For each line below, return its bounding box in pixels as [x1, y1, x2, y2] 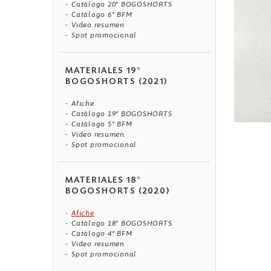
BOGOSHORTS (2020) [65, 188, 170, 197]
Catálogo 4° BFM [71, 229, 132, 238]
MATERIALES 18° [65, 177, 142, 186]
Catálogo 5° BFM [71, 120, 132, 129]
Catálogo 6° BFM [71, 10, 132, 19]
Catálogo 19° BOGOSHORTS [71, 109, 172, 119]
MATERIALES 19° [65, 67, 142, 76]
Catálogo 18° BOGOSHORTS [71, 219, 172, 228]
